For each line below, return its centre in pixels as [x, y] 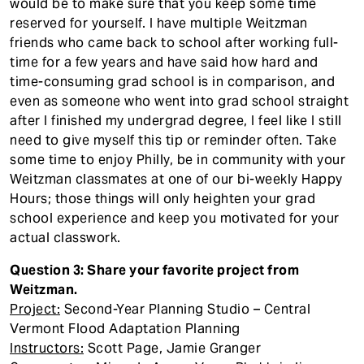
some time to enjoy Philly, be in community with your [178, 159]
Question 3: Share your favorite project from [154, 270]
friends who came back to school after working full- [174, 42]
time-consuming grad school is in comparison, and [172, 81]
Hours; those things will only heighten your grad [162, 198]
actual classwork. [65, 237]
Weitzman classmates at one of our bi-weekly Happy [176, 179]
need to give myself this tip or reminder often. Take [173, 140]
